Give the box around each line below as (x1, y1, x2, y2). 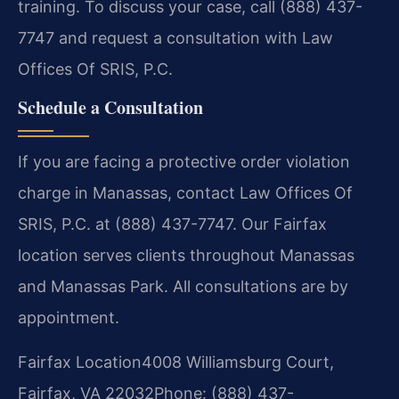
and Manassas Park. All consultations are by (18, 277, 348, 297)
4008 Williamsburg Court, (142, 352, 334, 371)
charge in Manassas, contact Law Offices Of (18, 183, 353, 203)
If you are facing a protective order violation (18, 152, 350, 172)
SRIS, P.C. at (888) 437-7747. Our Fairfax (18, 215, 327, 234)
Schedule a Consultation (18, 94, 203, 121)
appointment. (18, 308, 119, 328)
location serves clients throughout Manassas (18, 246, 354, 265)
